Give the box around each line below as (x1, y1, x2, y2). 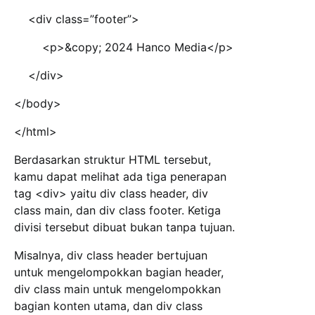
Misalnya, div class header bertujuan (14, 248, 207, 263)
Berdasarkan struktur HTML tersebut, (14, 153, 211, 167)
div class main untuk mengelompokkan (14, 282, 221, 297)
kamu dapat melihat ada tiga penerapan (14, 169, 226, 184)
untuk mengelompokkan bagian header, (14, 265, 224, 280)
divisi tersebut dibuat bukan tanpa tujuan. (14, 220, 235, 235)
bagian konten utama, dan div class (14, 299, 202, 314)
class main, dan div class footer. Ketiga (14, 203, 221, 218)
